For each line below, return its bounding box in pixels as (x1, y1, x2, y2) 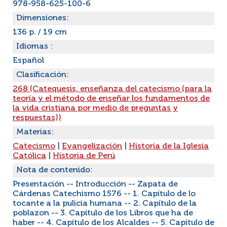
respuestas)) (13, 114, 61, 122)
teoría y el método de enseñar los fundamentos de (13, 95, 210, 103)
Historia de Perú (53, 152, 115, 160)
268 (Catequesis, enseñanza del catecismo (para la (13, 85, 212, 93)
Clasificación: (16, 71, 69, 79)
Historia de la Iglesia (129, 142, 209, 150)
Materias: (16, 128, 54, 136)
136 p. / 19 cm (13, 28, 67, 36)
